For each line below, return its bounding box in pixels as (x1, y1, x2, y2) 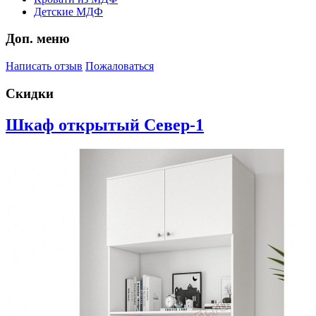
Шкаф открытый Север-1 (6, 115, 204, 134)
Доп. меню (6, 31, 70, 47)
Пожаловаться (85, 60, 154, 73)
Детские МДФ (34, 5, 103, 18)
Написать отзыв (6, 60, 83, 73)
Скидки (6, 85, 54, 101)
